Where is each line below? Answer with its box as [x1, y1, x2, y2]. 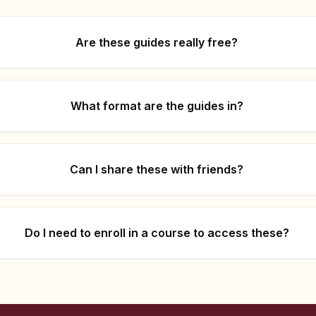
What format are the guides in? [70, 98, 243, 113]
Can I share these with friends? [70, 162, 244, 176]
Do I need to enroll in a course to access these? [24, 225, 289, 240]
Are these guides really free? [75, 35, 238, 49]
